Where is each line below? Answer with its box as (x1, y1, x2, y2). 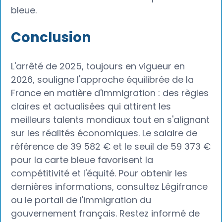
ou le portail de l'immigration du (11, 193, 152, 206)
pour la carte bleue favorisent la (11, 153, 154, 166)
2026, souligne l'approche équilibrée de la (11, 73, 194, 86)
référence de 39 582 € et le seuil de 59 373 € (11, 140, 211, 153)
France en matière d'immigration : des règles (11, 86, 209, 99)
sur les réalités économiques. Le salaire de (11, 126, 198, 139)
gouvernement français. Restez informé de (11, 207, 200, 220)
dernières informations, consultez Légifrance (11, 180, 208, 193)
